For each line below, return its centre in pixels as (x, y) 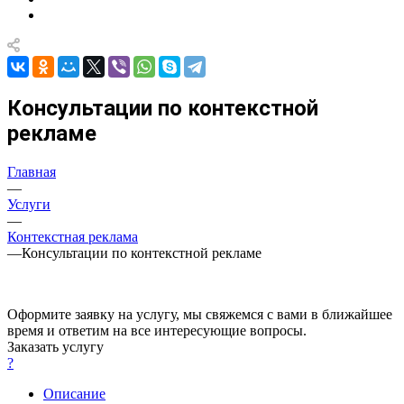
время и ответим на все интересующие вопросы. (157, 330)
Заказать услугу (55, 346)
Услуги (29, 204)
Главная (32, 171)
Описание (74, 393)
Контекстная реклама (73, 236)
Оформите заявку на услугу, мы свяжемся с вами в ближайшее (200, 314)
